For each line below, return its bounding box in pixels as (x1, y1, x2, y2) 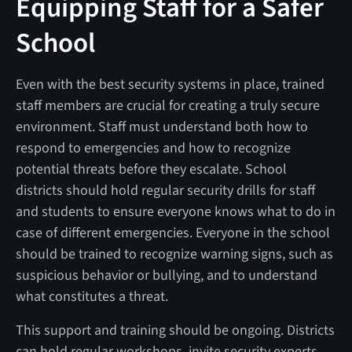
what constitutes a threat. (15, 286, 168, 306)
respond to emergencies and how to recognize (15, 137, 291, 158)
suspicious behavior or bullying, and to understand (15, 265, 317, 285)
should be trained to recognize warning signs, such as (15, 244, 333, 264)
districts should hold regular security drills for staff (15, 180, 315, 200)
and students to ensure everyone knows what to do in (15, 201, 335, 222)
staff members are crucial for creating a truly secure (15, 95, 320, 115)
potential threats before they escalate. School (15, 159, 287, 179)
